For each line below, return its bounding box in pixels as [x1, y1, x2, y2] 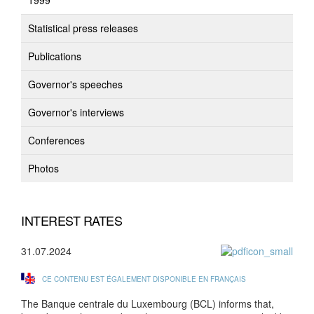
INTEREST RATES [21, 211, 122, 229]
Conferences [28, 133, 85, 147]
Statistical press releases [28, 21, 138, 35]
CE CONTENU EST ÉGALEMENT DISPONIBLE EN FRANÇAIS [42, 274, 246, 284]
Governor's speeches [28, 77, 123, 91]
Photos [28, 161, 59, 175]
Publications [28, 49, 81, 63]
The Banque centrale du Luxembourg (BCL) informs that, [21, 296, 274, 310]
